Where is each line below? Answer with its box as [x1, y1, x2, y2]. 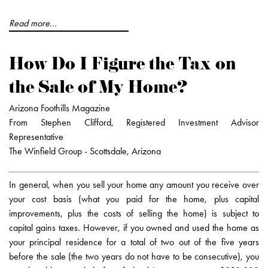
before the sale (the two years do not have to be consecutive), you [9, 250, 259, 262]
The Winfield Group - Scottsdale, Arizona [9, 145, 161, 157]
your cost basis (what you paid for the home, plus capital [9, 193, 259, 205]
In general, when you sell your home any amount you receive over [9, 178, 259, 190]
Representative [9, 130, 63, 142]
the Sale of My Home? [9, 75, 187, 103]
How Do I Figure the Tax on [9, 52, 236, 80]
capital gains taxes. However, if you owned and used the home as [9, 221, 259, 233]
